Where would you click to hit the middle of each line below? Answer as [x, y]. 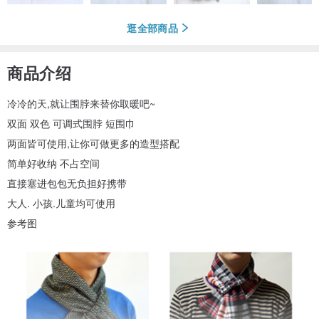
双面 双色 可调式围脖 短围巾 [71, 124]
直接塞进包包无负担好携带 [67, 183]
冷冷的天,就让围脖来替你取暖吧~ [81, 104]
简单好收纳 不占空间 [53, 163]
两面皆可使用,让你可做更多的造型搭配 [93, 143]
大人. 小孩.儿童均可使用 [61, 203]
